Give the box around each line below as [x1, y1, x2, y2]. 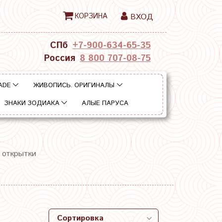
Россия [44, 52, 75, 65]
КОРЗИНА [74, 11, 108, 21]
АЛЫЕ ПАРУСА [82, 99, 129, 109]
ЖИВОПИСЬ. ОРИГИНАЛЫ [33, 80, 115, 90]
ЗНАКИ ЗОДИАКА [4, 99, 59, 109]
